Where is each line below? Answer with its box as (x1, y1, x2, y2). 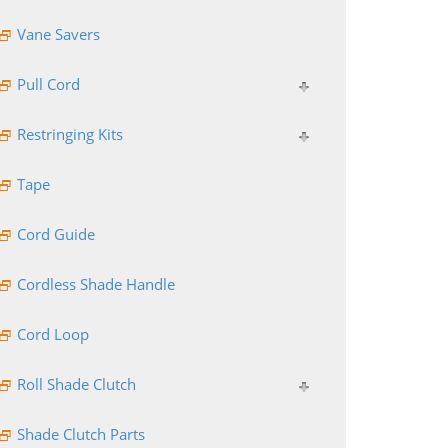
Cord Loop (16, 323, 89, 344)
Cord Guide (16, 223, 95, 244)
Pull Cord (16, 73, 80, 94)
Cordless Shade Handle (16, 273, 175, 294)
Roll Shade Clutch (16, 373, 136, 394)
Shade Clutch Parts (16, 423, 145, 444)
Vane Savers (16, 23, 100, 44)
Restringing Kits (16, 123, 123, 144)
